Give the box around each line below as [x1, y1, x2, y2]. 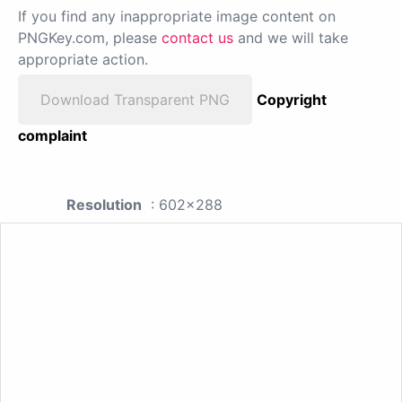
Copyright [257, 91, 327, 109]
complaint [18, 127, 87, 145]
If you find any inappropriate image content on [18, 7, 336, 26]
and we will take [233, 29, 348, 48]
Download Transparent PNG [40, 91, 230, 109]
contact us [162, 29, 233, 48]
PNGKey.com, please [18, 29, 162, 48]
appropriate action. [18, 50, 148, 69]
